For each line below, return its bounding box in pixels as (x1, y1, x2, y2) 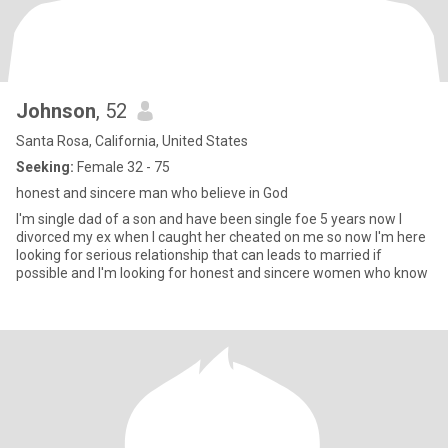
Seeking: (16, 159, 74, 175)
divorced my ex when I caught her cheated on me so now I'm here (16, 229, 426, 245)
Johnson (16, 99, 96, 123)
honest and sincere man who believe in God (16, 185, 288, 201)
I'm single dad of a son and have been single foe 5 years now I (16, 211, 402, 227)
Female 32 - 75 (74, 159, 170, 175)
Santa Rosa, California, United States (16, 133, 248, 149)
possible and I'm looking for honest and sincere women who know (16, 265, 428, 281)
